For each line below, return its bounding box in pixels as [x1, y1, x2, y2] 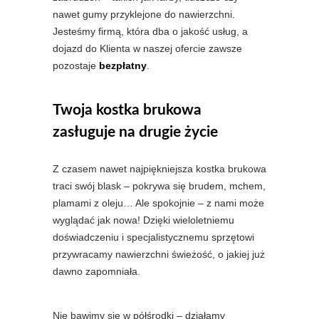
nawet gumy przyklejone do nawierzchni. [53, 9, 235, 21]
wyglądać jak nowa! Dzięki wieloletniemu [53, 214, 234, 226]
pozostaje [53, 60, 99, 72]
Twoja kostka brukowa [53, 103, 202, 118]
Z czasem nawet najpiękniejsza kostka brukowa [53, 163, 266, 175]
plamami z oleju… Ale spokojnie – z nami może [53, 197, 264, 209]
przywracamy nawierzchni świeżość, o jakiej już [53, 249, 265, 261]
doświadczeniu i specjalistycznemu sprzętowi [53, 231, 254, 244]
